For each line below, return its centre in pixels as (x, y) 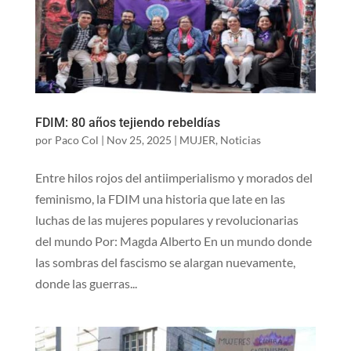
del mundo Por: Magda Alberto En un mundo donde (173, 241)
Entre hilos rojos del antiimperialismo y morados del (174, 177)
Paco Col (76, 139)
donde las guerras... (86, 283)
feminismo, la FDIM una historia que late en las (160, 198)
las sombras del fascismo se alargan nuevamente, (165, 262)
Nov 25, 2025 (139, 139)
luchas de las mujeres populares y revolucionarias (166, 219)
